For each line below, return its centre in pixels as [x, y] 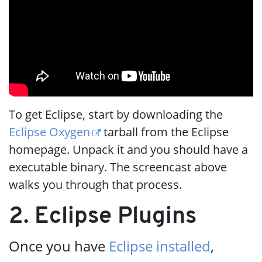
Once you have [59, 246]
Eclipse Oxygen [49, 132]
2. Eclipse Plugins [103, 217]
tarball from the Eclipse [165, 132]
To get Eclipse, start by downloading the [116, 114]
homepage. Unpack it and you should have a [128, 149]
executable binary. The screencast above [118, 167]
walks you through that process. [95, 185]
